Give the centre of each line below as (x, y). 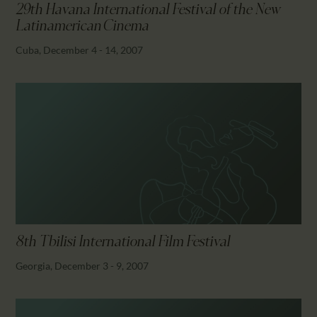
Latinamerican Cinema (82, 27)
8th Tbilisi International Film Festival (123, 242)
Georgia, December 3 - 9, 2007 (82, 265)
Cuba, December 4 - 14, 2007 (80, 50)
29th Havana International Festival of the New (148, 10)
